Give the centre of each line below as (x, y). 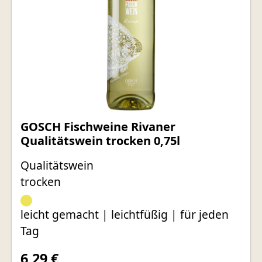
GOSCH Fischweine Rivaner (98, 127)
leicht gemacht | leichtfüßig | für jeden (125, 215)
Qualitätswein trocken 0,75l (100, 141)
